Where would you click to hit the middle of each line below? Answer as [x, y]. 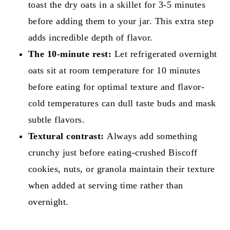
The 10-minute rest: [70, 54]
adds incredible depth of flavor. [90, 37]
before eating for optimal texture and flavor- [116, 87]
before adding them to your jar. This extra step [121, 21]
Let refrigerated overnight [164, 54]
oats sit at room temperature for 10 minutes [114, 70]
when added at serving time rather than [106, 185]
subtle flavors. [56, 119]
